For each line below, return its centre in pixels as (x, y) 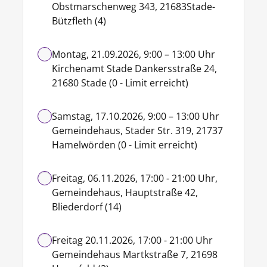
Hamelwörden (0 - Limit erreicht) (125, 145)
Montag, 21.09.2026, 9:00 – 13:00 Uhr (133, 54)
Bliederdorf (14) (87, 207)
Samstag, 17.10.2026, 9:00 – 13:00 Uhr (136, 116)
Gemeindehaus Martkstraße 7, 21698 (135, 254)
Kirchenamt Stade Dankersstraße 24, (134, 69)
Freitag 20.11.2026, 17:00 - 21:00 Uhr (132, 240)
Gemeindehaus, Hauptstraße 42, (125, 193)
